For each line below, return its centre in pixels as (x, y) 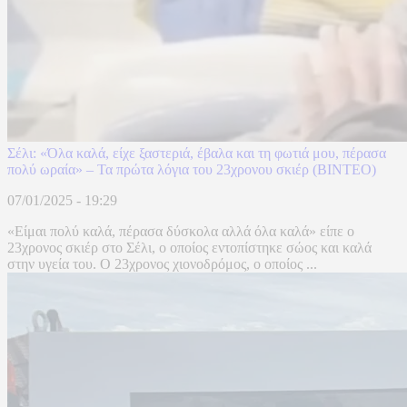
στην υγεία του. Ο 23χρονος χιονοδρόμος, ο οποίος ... (162, 264)
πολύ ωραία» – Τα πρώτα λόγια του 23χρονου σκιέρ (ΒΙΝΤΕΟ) (192, 170)
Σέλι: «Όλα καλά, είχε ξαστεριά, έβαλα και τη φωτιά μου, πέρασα (197, 154)
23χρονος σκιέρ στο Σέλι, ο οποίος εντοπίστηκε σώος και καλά (189, 248)
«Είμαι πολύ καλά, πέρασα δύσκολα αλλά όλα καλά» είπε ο (181, 232)
